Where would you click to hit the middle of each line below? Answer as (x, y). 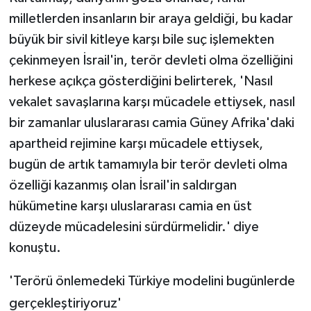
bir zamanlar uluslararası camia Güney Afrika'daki (151, 123)
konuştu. (35, 247)
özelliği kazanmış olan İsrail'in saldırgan (123, 185)
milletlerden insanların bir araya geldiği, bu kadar (151, 18)
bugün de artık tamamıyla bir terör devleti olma (148, 164)
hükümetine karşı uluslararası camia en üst (130, 206)
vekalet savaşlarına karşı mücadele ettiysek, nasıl (152, 102)
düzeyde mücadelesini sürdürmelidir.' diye (134, 227)
